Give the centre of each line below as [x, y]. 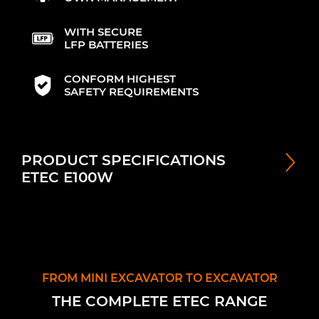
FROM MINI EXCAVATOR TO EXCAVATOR [159, 278]
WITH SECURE [103, 31]
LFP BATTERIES [106, 44]
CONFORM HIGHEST [120, 78]
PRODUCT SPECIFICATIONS [124, 160]
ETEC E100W [67, 177]
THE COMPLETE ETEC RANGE [159, 301]
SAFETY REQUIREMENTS [131, 91]
